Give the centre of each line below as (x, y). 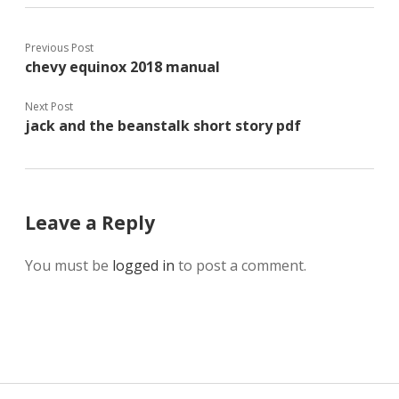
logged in (143, 265)
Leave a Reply (90, 222)
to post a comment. (240, 265)
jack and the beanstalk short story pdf (163, 125)
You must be (69, 265)
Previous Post (59, 47)
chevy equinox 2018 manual (122, 66)
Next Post (49, 106)
